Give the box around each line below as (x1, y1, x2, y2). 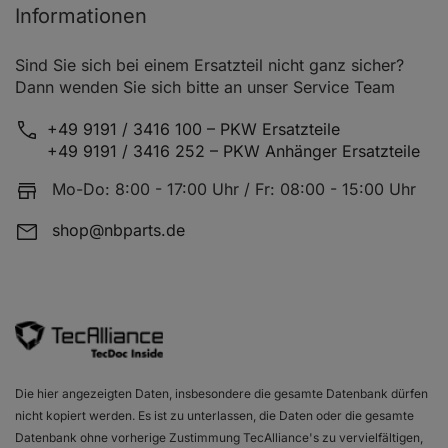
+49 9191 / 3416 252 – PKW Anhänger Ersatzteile (47, 141, 420, 162)
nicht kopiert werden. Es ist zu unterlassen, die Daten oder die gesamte (15, 407, 414, 423)
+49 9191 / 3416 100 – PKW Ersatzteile (47, 119, 340, 140)
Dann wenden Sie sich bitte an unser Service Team (15, 77, 395, 98)
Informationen (15, 4, 147, 29)
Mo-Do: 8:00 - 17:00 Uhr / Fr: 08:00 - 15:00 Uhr (52, 179, 416, 200)
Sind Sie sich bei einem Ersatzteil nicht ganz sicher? (15, 55, 404, 76)
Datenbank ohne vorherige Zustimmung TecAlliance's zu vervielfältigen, (15, 429, 423, 445)
